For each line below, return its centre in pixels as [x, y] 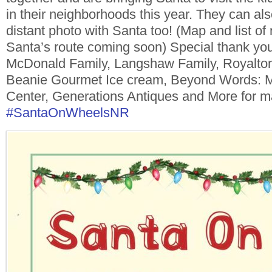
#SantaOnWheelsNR [68, 112]
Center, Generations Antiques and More [124, 96]
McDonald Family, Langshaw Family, [114, 63]
